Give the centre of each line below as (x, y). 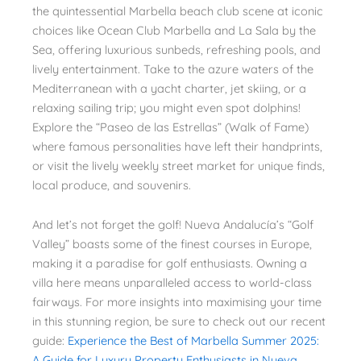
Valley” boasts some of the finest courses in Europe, (172, 244)
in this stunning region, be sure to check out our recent (179, 322)
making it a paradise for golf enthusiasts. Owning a (170, 263)
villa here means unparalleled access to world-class (172, 283)
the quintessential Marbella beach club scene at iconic (178, 10)
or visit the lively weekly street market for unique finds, (178, 165)
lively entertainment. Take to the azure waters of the (173, 68)
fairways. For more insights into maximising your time (177, 302)
